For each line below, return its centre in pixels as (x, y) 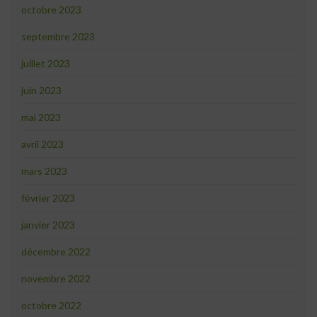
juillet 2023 (46, 64)
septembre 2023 (58, 37)
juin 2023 (41, 91)
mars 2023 (44, 171)
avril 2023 (42, 144)
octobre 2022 (51, 306)
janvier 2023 (48, 225)
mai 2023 (41, 117)
